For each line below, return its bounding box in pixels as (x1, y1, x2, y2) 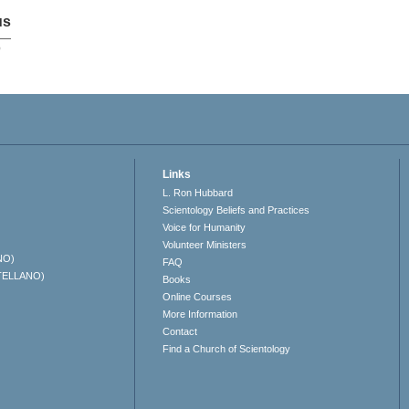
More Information (163, 309, 238, 320)
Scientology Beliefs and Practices (163, 204, 310, 216)
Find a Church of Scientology (163, 343, 291, 355)
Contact (163, 326, 198, 338)
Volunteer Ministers (163, 239, 247, 251)
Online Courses (163, 291, 233, 303)
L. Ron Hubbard (163, 187, 234, 199)
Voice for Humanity (163, 222, 246, 234)
